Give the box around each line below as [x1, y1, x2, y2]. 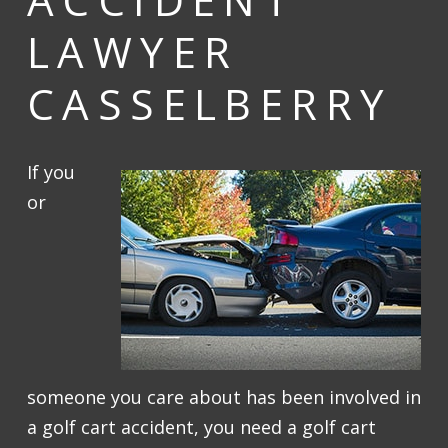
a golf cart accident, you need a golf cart [27, 415, 376, 440]
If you [27, 160, 75, 184]
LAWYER [27, 23, 239, 80]
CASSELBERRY [27, 75, 393, 132]
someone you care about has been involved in [27, 385, 421, 410]
